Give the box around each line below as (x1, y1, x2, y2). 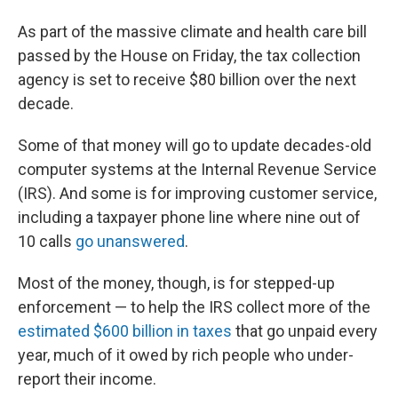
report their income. (18, 370, 156, 388)
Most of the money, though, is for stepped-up (18, 274, 335, 292)
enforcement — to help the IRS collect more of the (18, 298, 370, 316)
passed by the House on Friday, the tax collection (18, 46, 361, 65)
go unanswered (72, 232, 185, 251)
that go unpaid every (232, 322, 378, 340)
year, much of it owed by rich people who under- (18, 346, 354, 364)
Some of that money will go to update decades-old (18, 136, 371, 155)
